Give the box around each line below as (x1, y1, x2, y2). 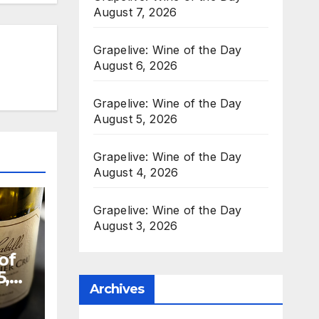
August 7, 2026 (93, 5, 177, 19)
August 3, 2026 (93, 219, 178, 233)
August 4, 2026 (93, 165, 179, 179)
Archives (89, 281, 145, 297)
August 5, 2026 (93, 112, 178, 126)
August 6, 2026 (93, 58, 178, 73)
